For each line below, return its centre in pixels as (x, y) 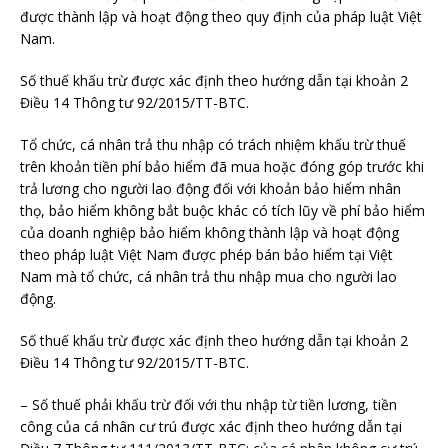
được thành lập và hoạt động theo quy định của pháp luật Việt (221, 16)
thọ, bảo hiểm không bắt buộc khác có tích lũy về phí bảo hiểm (222, 210)
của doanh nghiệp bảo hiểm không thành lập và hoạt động (209, 232)
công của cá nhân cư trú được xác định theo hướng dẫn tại (211, 426)
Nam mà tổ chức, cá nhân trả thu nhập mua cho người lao (208, 276)
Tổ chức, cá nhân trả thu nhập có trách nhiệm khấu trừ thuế (213, 144)
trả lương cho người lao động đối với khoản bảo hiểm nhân (210, 188)
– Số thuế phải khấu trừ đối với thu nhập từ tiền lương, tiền (208, 404)
